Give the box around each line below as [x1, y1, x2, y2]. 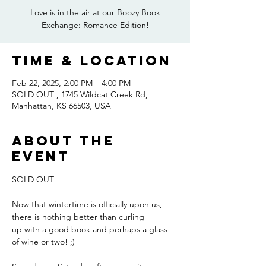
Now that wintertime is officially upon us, [12, 199, 164, 210]
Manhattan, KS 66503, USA [12, 100, 111, 111]
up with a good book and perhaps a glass [12, 224, 170, 235]
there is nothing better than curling [12, 211, 144, 222]
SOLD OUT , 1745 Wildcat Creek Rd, [12, 89, 148, 100]
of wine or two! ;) [12, 236, 77, 247]
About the [12, 132, 115, 149]
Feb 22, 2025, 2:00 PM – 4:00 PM [12, 78, 131, 88]
